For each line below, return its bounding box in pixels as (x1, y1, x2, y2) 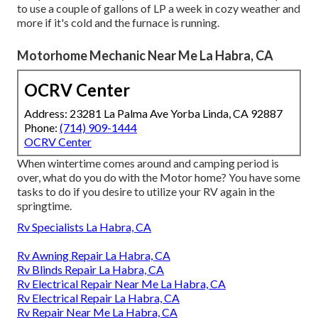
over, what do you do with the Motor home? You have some (17, 170, 300, 185)
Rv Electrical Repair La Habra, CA (17, 291, 180, 305)
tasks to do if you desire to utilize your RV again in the (17, 185, 275, 199)
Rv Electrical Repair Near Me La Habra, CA (17, 277, 226, 291)
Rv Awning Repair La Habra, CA (17, 248, 170, 263)
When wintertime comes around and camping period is (17, 156, 279, 170)
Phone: (24, 121, 60, 135)
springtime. (17, 199, 72, 213)
